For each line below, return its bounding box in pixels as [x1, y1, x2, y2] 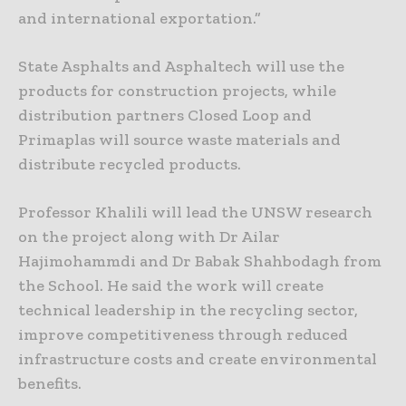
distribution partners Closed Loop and [18, 104, 312, 125]
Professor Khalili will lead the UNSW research [18, 201, 372, 222]
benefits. [18, 372, 82, 393]
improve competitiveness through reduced [18, 324, 348, 344]
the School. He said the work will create [18, 275, 324, 295]
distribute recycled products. [18, 153, 241, 174]
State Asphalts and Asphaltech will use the [18, 55, 344, 76]
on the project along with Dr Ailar [18, 226, 280, 246]
